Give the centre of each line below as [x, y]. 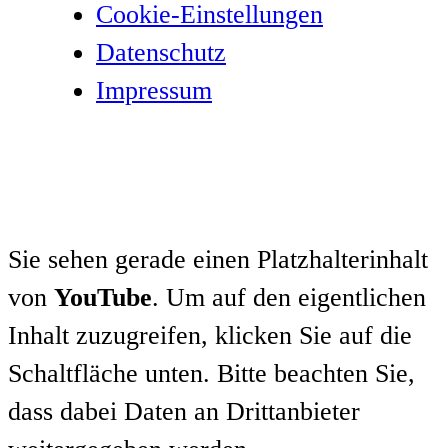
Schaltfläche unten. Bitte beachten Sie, [211, 374]
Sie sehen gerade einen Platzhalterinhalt [218, 260]
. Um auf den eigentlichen [289, 298]
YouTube [103, 298]
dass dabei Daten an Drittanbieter [184, 412]
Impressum [154, 90]
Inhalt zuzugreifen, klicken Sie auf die [210, 336]
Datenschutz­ [161, 52]
